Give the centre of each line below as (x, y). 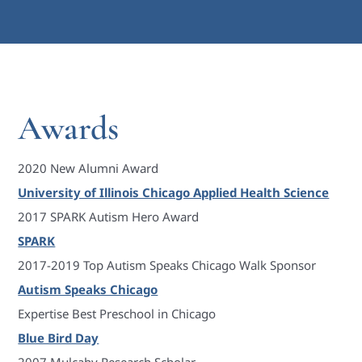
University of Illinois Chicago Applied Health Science (174, 193)
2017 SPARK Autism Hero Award (109, 217)
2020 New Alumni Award (88, 168)
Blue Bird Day (59, 338)
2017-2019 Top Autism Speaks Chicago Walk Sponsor (167, 265)
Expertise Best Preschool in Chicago (117, 314)
